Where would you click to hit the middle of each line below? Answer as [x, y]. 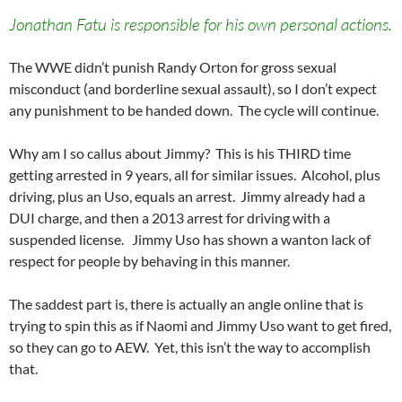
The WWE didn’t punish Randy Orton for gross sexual [173, 67]
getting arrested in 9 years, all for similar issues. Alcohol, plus [195, 175]
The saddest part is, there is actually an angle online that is [186, 304]
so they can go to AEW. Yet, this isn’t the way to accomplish [190, 347]
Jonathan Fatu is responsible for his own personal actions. [201, 25]
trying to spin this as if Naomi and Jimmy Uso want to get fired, [200, 326]
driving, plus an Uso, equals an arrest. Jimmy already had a [187, 197]
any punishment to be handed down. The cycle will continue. [194, 110]
